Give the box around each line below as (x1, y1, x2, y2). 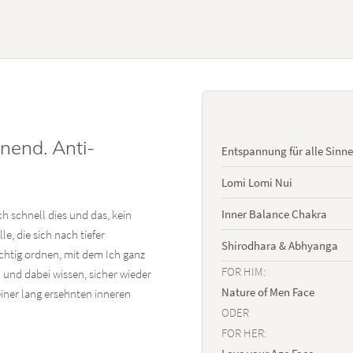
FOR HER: (221, 325, 266, 340)
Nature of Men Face (221, 284, 314, 299)
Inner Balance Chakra (221, 206, 327, 221)
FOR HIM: (221, 263, 266, 279)
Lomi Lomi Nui (221, 174, 292, 190)
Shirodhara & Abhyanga (221, 237, 338, 253)
